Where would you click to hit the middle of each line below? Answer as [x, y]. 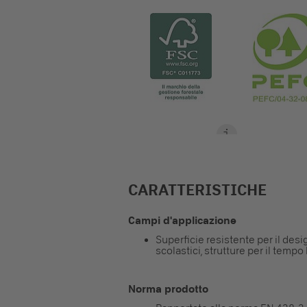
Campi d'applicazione [182, 220]
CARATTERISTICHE [197, 190]
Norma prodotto [168, 289]
